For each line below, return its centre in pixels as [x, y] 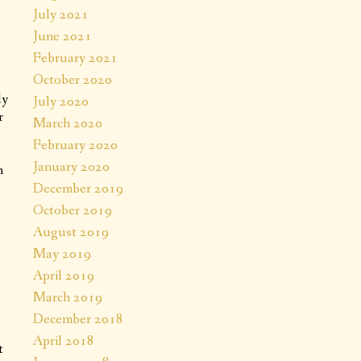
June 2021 [62, 36]
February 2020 [75, 145]
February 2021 [75, 58]
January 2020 [71, 166]
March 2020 [68, 123]
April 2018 [64, 340]
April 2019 [64, 275]
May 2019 [62, 253]
